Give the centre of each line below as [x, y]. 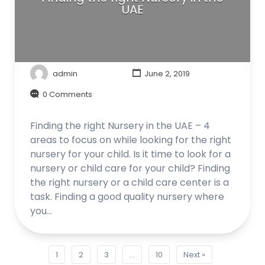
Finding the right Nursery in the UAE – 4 [120, 125]
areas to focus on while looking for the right [131, 140]
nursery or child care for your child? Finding [130, 168]
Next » [194, 254]
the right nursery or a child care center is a [130, 182]
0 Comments [67, 94]
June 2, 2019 [166, 73]
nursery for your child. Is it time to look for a [130, 154]
